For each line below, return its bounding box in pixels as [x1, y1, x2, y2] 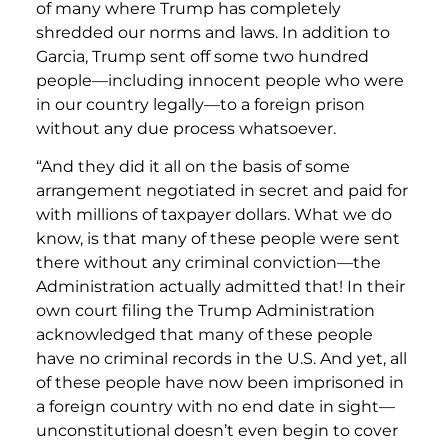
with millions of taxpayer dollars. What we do [36, 205, 392, 225]
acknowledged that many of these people [36, 325, 373, 345]
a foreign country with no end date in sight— [36, 397, 395, 417]
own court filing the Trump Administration [36, 301, 375, 321]
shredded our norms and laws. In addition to [36, 22, 390, 42]
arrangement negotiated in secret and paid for [36, 181, 408, 201]
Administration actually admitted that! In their [36, 277, 405, 297]
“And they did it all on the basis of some [36, 157, 350, 177]
